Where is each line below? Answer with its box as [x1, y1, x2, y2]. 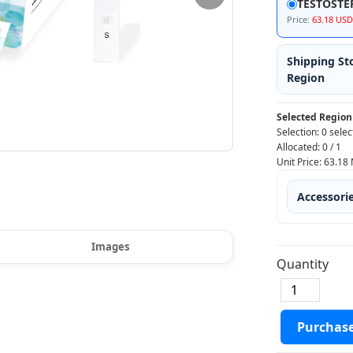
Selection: [277, 125, 321, 139]
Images [91, 240, 130, 254]
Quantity [277, 255, 329, 273]
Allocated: [277, 140, 322, 154]
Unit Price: [277, 155, 324, 169]
